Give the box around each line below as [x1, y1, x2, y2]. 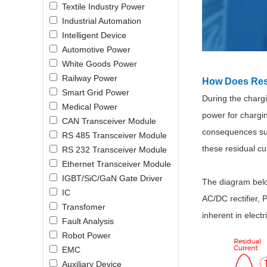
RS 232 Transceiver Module [57, 145, 167, 154]
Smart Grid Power [57, 88, 129, 97]
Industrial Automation [57, 16, 141, 26]
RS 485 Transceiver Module [57, 131, 167, 140]
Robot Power [57, 231, 111, 240]
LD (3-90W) [52, 38, 91, 46]
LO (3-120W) [52, 7, 96, 15]
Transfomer [57, 202, 105, 212]
